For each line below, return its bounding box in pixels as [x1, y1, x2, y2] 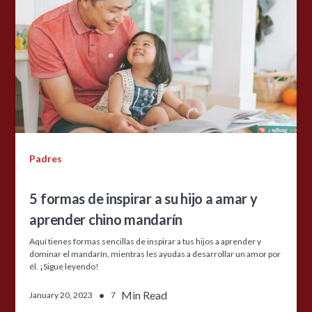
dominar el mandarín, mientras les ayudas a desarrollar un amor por [29, 248, 281, 259]
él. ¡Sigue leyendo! [29, 260, 100, 272]
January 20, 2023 [29, 289, 93, 300]
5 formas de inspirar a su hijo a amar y [29, 189, 258, 207]
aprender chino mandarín [29, 210, 182, 228]
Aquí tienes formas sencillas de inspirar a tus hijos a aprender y [29, 235, 262, 247]
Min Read [121, 288, 168, 302]
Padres [29, 152, 63, 164]
